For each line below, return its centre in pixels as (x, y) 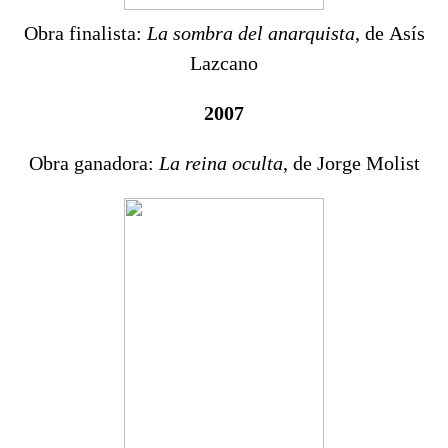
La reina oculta (220, 163)
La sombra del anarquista (250, 33)
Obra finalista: (85, 33)
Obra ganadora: (93, 163)
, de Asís (389, 33)
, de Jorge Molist (351, 163)
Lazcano (224, 63)
